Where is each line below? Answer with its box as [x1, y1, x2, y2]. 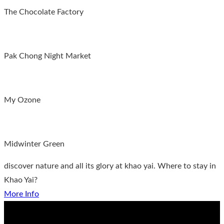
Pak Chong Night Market [4, 51, 93, 60]
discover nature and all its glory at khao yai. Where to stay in [4, 161, 216, 170]
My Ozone [4, 95, 40, 104]
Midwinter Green [4, 139, 64, 148]
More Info [4, 189, 39, 198]
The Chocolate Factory [4, 7, 83, 16]
